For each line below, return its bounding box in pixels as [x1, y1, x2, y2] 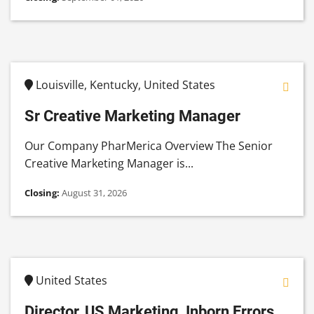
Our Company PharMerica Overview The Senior [25, 138, 273, 154]
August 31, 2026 [62, 186, 127, 200]
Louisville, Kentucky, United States [33, 77, 215, 93]
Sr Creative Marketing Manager [25, 107, 240, 125]
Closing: [25, 186, 62, 200]
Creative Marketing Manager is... [25, 156, 193, 172]
